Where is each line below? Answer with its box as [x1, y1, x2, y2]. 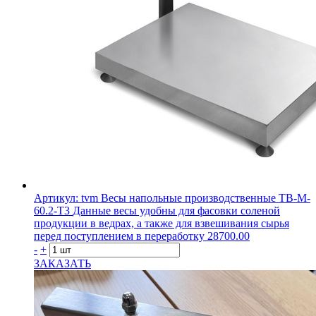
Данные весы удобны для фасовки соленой [73, 205, 280, 217]
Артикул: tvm [34, 192, 98, 204]
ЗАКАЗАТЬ [34, 257, 91, 269]
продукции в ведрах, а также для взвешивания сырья [34, 217, 289, 229]
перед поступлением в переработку [34, 230, 205, 242]
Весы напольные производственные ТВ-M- [101, 192, 310, 204]
